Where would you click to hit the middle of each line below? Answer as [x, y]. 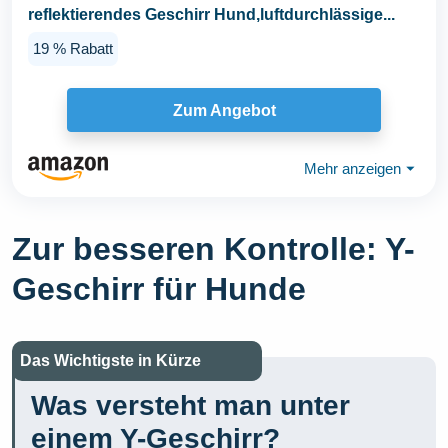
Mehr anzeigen [352, 168]
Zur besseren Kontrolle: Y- [213, 249]
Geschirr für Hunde [159, 289]
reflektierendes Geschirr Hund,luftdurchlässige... [211, 14]
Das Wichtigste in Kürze [110, 361]
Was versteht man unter [190, 406]
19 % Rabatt [73, 48]
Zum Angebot [224, 110]
